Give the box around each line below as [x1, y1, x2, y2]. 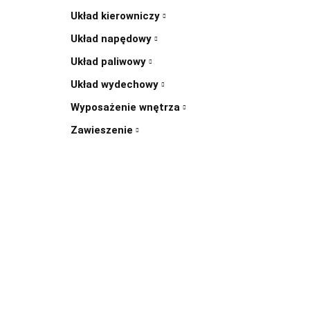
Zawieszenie [71, 124, 136, 136]
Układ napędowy [71, 33, 154, 45]
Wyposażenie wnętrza [71, 101, 183, 113]
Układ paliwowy [71, 55, 149, 68]
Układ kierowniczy [71, 10, 163, 22]
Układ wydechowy [71, 78, 161, 91]
